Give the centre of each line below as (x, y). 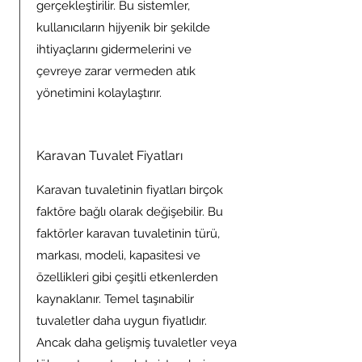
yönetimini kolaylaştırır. (99, 93)
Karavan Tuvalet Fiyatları (113, 156)
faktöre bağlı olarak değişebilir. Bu (130, 212)
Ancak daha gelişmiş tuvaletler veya (137, 343)
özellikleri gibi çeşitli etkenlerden (127, 277)
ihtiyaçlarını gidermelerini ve (114, 49)
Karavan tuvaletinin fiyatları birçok (130, 190)
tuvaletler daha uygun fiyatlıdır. (122, 321)
